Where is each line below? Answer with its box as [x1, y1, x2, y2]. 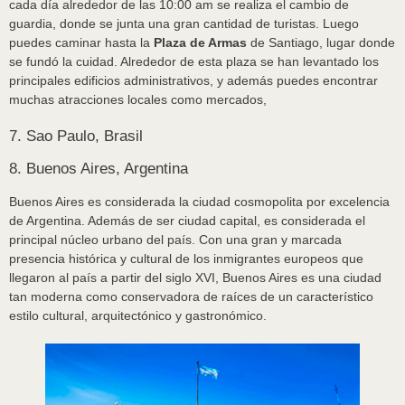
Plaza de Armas [154, 35, 247, 51]
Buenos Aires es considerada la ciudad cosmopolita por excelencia [9, 194, 390, 210]
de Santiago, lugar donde [247, 35, 395, 51]
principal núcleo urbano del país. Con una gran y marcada [9, 232, 342, 248]
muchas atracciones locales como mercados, [9, 92, 270, 108]
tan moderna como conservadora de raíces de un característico [9, 289, 373, 305]
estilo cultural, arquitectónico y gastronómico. [9, 308, 267, 324]
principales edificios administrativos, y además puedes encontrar [9, 73, 378, 89]
